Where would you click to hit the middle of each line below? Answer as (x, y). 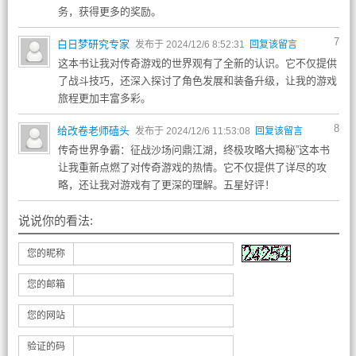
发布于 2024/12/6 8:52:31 (191, 44)
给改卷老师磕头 (93, 131)
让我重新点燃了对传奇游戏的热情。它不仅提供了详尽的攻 (192, 167)
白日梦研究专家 (93, 44)
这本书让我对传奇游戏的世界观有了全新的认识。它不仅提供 (197, 63)
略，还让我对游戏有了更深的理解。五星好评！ (166, 185)
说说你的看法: (55, 221)
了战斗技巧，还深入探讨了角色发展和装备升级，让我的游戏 (197, 81)
